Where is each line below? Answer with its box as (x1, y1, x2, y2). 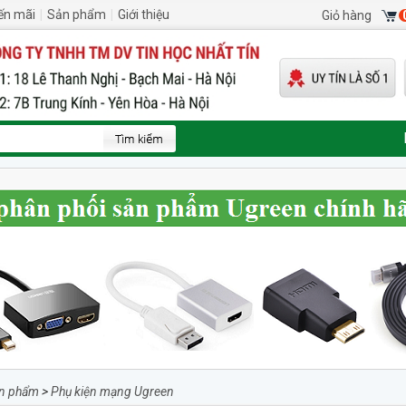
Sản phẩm (47, 7, 106, 22)
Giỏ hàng (322, 8, 372, 23)
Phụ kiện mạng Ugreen (51, 384, 174, 399)
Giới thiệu (118, 7, 169, 22)
